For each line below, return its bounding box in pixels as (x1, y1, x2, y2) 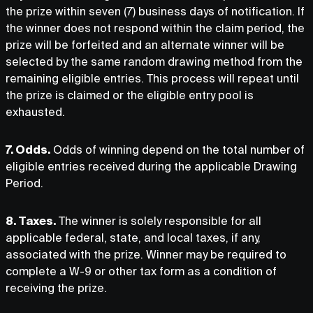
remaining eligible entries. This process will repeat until (6, 72, 299, 85)
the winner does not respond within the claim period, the (6, 22, 305, 34)
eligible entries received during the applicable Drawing (6, 160, 297, 173)
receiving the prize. (6, 282, 107, 294)
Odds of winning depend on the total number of (50, 143, 305, 156)
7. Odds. (6, 143, 50, 156)
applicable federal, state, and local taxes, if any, (6, 231, 261, 244)
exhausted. (6, 105, 65, 118)
